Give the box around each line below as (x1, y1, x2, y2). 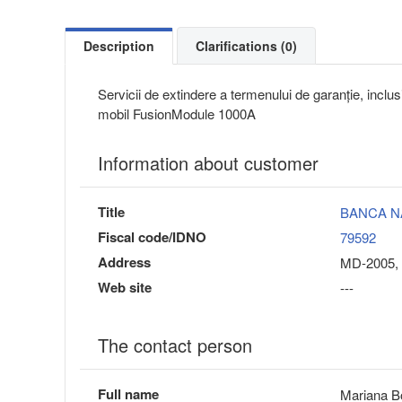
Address (98, 252, 151, 273)
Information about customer (98, 150, 319, 177)
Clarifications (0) (196, 37, 297, 56)
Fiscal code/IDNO (98, 227, 206, 248)
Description (83, 37, 154, 56)
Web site (98, 277, 152, 298)
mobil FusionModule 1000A (98, 104, 256, 124)
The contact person (98, 332, 252, 359)
